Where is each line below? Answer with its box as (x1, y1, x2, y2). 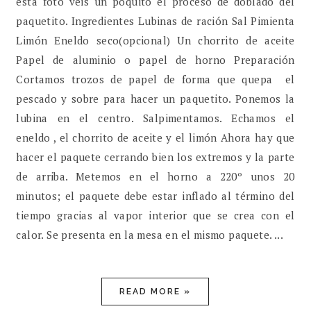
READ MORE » (119, 287, 192, 297)
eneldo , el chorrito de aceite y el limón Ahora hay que (16, 131, 295, 145)
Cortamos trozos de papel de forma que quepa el (16, 72, 295, 87)
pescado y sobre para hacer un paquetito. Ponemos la (16, 92, 295, 106)
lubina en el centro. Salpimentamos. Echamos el (16, 111, 295, 126)
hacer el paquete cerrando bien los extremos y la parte (16, 150, 295, 165)
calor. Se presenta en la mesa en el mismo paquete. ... (16, 228, 284, 242)
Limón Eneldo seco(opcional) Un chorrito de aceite (16, 33, 295, 48)
